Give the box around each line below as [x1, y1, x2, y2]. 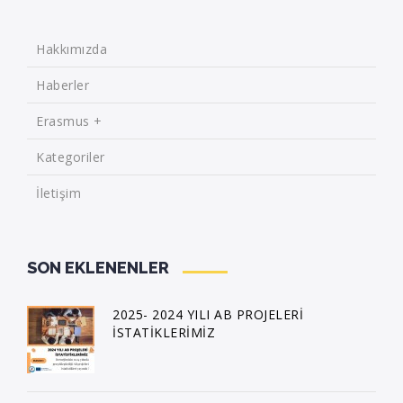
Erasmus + [36, 112, 103, 130]
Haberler [36, 76, 89, 94]
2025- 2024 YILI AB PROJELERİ [112, 306, 303, 324]
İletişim [36, 184, 81, 202]
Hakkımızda [36, 40, 107, 58]
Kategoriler [36, 148, 105, 166]
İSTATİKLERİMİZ [112, 324, 215, 342]
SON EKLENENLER [27, 258, 169, 278]
